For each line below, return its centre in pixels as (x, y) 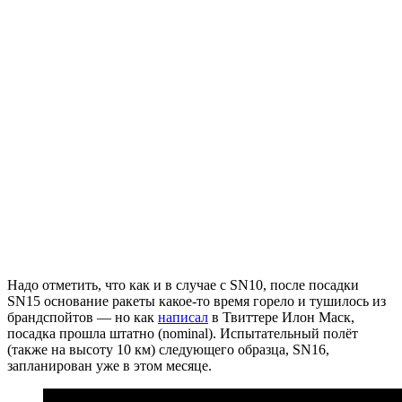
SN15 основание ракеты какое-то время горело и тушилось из (197, 301)
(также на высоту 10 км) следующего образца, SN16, (168, 349)
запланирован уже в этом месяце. (109, 365)
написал (183, 317)
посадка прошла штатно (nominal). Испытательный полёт (183, 333)
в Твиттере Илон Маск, (281, 317)
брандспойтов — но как (83, 317)
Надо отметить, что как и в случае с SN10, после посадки (183, 284)
